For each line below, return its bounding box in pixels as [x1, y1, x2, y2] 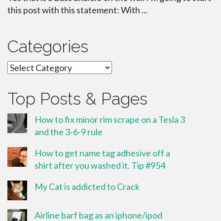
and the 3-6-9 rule [35, 126, 103, 137]
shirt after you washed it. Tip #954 [35, 159, 165, 171]
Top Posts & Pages [7, 88, 147, 109]
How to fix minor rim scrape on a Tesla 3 [35, 113, 185, 125]
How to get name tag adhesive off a [35, 147, 170, 158]
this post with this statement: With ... [7, 4, 147, 15]
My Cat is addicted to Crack [35, 181, 140, 192]
